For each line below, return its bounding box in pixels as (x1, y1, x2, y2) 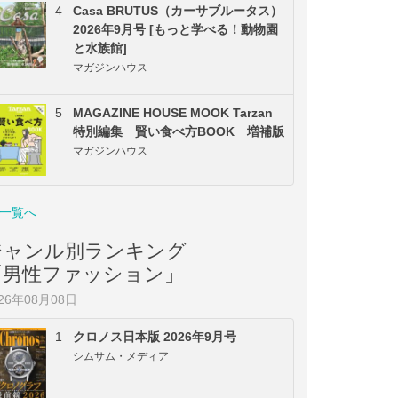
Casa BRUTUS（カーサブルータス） (73, 3, 283, 18)
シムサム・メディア (73, 349, 169, 362)
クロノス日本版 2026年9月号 (73, 329, 236, 344)
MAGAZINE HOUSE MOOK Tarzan (73, 105, 273, 120)
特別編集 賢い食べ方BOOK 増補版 (73, 123, 284, 139)
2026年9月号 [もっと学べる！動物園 (73, 21, 278, 36)
